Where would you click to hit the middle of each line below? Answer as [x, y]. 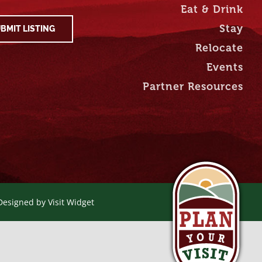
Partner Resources [193, 87]
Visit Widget [71, 202]
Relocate [219, 48]
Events [225, 67]
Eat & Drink [212, 9]
